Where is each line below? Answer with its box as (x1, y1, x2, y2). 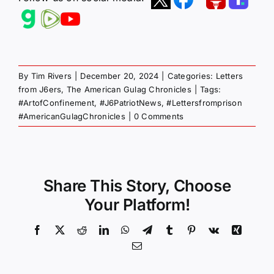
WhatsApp (129, 224, 172, 235)
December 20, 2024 (80, 70, 159, 81)
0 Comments (134, 111, 184, 121)
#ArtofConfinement (18, 97, 95, 108)
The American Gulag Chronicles (66, 84, 191, 94)
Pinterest (196, 224, 231, 235)
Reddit (86, 224, 113, 235)
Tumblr (174, 224, 203, 235)
